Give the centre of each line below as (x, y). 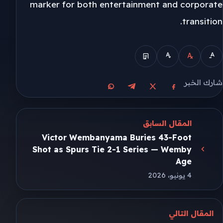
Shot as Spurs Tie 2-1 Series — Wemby (112, 150)
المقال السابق (167, 123)
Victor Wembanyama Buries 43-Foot (117, 138)
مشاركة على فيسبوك (137, 93)
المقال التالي (191, 213)
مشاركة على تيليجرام (96, 93)
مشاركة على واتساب (76, 93)
